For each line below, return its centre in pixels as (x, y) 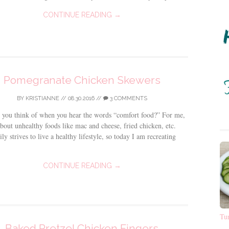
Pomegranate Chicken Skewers (82, 80)
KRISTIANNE (42, 98)
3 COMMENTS (128, 98)
